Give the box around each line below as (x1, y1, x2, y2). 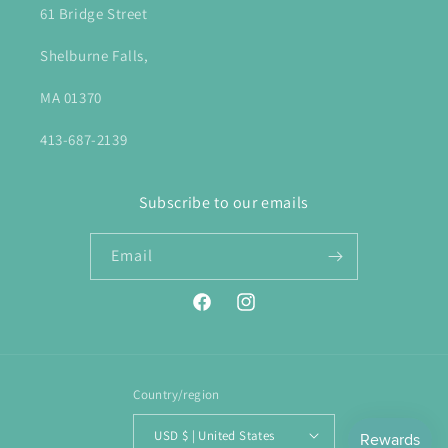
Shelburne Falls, (40, 46, 149, 66)
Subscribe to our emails (139, 192, 309, 214)
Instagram (234, 303, 301, 322)
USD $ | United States (181, 426, 275, 444)
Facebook (190, 303, 253, 322)
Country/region (133, 386, 220, 404)
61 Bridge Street (40, 4, 148, 24)
